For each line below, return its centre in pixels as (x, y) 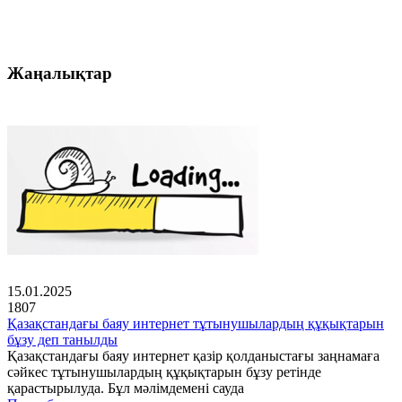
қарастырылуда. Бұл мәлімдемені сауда (126, 389)
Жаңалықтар (60, 74)
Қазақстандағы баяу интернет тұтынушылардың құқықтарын (196, 324)
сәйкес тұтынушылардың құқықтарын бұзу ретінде (164, 372)
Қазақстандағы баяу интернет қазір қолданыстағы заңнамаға (193, 356)
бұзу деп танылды (62, 340)
